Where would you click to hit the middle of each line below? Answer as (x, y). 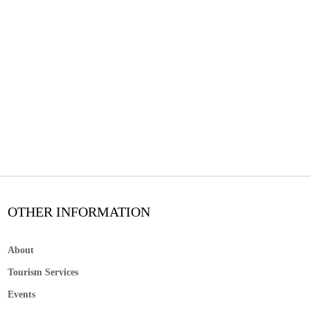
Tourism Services (43, 273)
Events (21, 295)
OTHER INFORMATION (79, 212)
